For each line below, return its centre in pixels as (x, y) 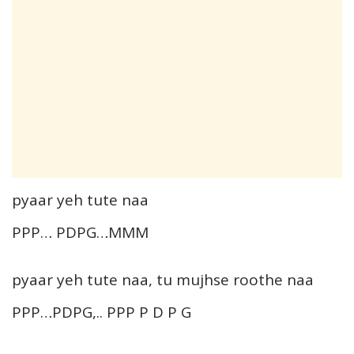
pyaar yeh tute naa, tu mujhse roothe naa (163, 279)
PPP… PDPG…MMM (80, 232)
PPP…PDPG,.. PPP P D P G (102, 312)
